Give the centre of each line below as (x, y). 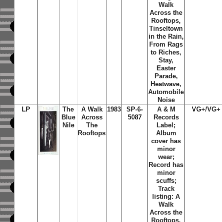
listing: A (166, 196)
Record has (166, 165)
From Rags (166, 44)
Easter (166, 68)
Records (166, 117)
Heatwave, (166, 84)
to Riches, (166, 52)
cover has (166, 141)
